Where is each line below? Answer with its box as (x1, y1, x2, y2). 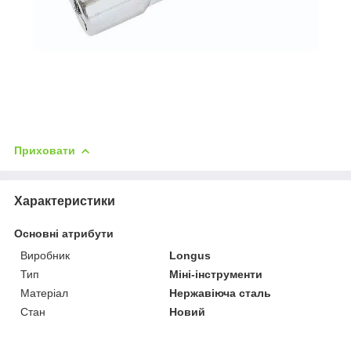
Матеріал (20, 287, 68, 300)
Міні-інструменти (169, 268, 263, 281)
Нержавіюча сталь (169, 287, 272, 300)
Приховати (14, 144, 75, 157)
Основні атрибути (14, 227, 114, 241)
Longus (169, 249, 212, 262)
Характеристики (14, 194, 115, 208)
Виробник (20, 249, 70, 262)
